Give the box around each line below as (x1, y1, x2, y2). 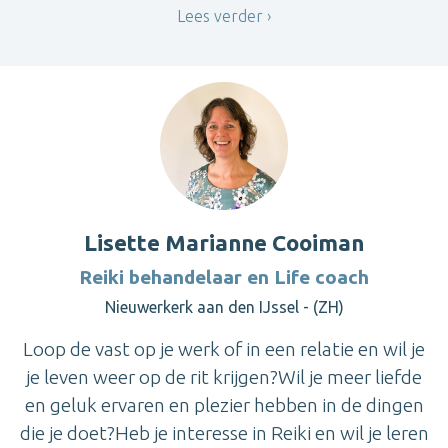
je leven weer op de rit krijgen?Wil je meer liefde (26, 366, 422, 389)
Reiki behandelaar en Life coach (79, 266, 369, 289)
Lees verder (177, 7, 263, 26)
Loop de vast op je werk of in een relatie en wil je (23, 338, 425, 361)
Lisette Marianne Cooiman (84, 230, 364, 256)
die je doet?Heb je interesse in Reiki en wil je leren (19, 422, 429, 445)
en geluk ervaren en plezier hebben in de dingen (24, 394, 424, 417)
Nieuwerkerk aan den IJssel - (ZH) (104, 298, 344, 317)
